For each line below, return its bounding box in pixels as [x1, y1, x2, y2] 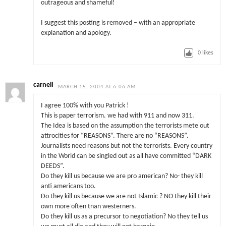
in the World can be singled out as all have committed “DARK [40, 153, 211, 160]
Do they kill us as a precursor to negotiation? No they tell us [40, 213, 208, 220]
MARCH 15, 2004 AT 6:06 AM [58, 84, 136, 90]
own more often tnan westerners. [40, 203, 136, 210]
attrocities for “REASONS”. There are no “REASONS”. [40, 133, 189, 140]
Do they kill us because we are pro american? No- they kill [40, 173, 203, 180]
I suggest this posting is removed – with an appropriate [40, 20, 195, 27]
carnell [33, 81, 53, 88]
